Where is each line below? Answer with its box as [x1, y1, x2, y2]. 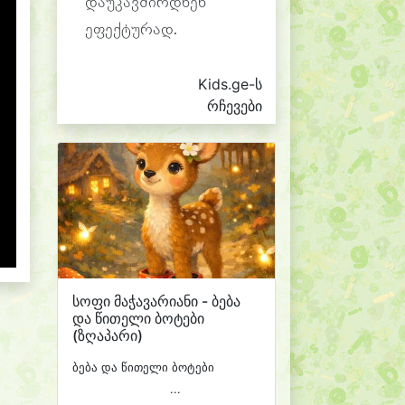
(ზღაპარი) [72, 325, 143, 344]
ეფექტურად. [85, 22, 177, 39]
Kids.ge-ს [198, 75, 262, 93]
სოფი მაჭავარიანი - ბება [72, 291, 240, 310]
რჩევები [207, 97, 262, 115]
